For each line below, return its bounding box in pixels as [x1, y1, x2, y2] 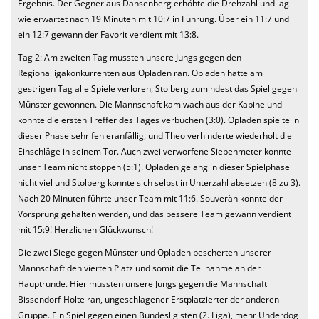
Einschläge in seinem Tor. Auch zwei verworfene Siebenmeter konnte [18, 145, 291, 157]
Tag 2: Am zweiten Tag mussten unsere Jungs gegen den [18, 51, 241, 63]
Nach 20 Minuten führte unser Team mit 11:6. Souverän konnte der [18, 192, 283, 204]
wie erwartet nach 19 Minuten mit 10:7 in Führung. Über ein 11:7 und [18, 12, 289, 25]
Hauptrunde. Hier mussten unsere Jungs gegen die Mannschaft [18, 277, 267, 290]
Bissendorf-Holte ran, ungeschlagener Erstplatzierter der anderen [18, 293, 279, 305]
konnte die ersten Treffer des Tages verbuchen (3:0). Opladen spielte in [18, 113, 299, 126]
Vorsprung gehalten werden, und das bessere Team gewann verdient [18, 207, 291, 220]
